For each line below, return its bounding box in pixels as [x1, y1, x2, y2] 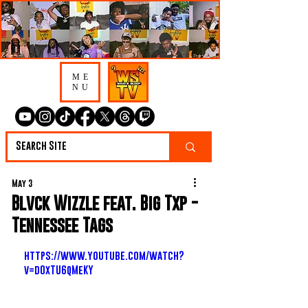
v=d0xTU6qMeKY [24, 263, 93, 276]
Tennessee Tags [12, 214, 113, 235]
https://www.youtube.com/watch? [24, 249, 184, 261]
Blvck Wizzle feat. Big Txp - [12, 192, 198, 213]
